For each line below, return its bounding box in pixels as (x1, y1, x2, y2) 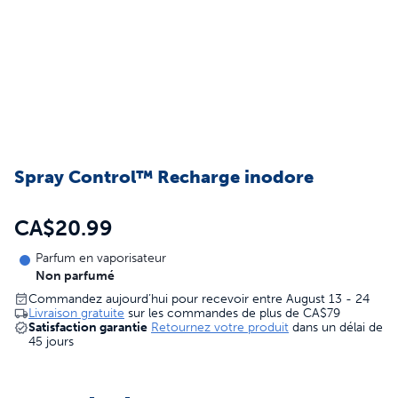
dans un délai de (292, 320, 383, 335)
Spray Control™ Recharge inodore (14, 166, 314, 187)
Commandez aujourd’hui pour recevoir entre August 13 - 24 (28, 291, 370, 306)
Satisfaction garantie (28, 320, 147, 335)
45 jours (28, 334, 74, 349)
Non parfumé (36, 268, 115, 283)
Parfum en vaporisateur (36, 251, 166, 266)
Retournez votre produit (151, 320, 289, 335)
